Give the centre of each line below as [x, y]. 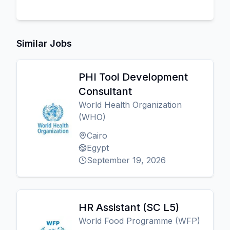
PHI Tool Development [133, 77]
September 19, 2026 [126, 160]
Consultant [105, 91]
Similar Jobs [44, 43]
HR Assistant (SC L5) [129, 207]
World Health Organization [130, 105]
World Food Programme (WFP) [139, 221]
